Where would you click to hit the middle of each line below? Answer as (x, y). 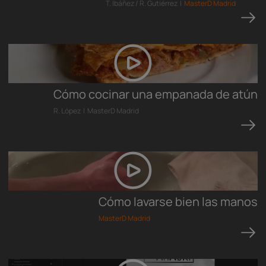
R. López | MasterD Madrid (96, 111)
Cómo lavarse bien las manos (178, 202)
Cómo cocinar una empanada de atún (156, 94)
